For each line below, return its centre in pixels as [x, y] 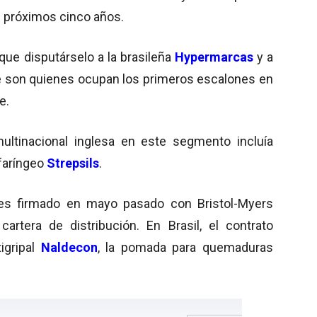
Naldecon [69, 247]
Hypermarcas [214, 57]
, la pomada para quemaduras [185, 247]
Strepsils [73, 163]
